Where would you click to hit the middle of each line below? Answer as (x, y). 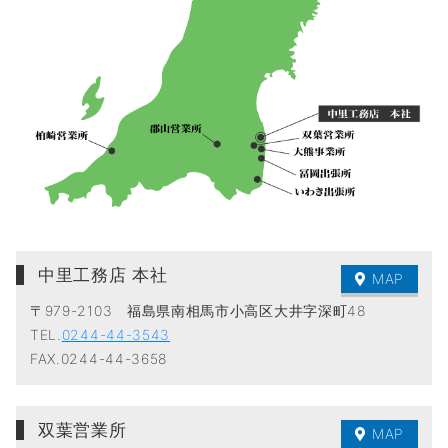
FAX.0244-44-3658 (98, 359)
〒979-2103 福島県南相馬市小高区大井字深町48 (197, 311)
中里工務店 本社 (102, 275)
